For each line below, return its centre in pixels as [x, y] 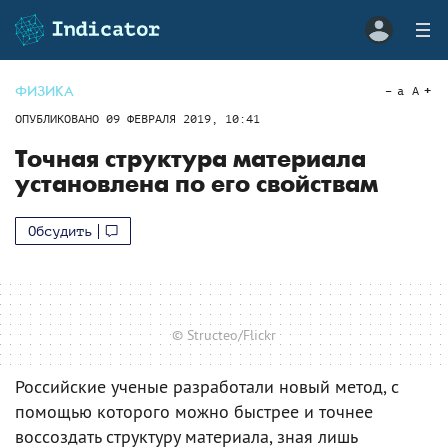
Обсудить [60, 231]
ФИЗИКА [44, 91]
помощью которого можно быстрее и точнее [194, 411]
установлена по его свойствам [196, 184]
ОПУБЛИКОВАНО [60, 119]
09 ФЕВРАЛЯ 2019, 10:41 [183, 119]
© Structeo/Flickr [224, 334]
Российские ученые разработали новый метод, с [207, 386]
